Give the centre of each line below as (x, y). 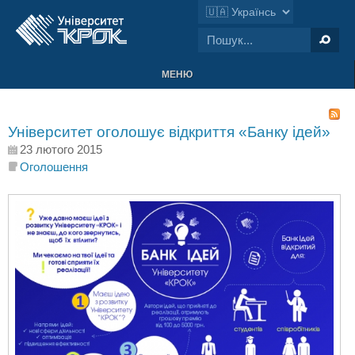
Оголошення (54, 167)
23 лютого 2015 (61, 149)
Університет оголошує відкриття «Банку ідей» (169, 132)
